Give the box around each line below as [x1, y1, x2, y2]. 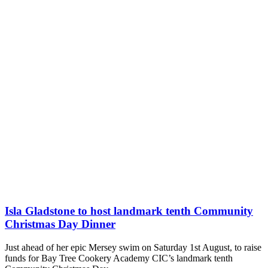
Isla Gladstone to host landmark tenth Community [5, 205, 253, 218]
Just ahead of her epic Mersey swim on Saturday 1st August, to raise [5, 242, 261, 252]
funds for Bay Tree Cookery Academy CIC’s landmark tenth [5, 252, 233, 263]
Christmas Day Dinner [5, 218, 115, 231]
